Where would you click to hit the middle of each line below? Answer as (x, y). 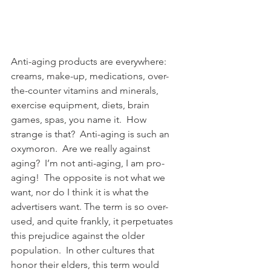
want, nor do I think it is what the (81, 192)
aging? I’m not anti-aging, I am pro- (88, 163)
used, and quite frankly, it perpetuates (93, 221)
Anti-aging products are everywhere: (90, 61)
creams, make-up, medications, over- (90, 76)
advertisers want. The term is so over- (90, 206)
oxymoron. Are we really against (82, 148)
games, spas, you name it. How (80, 119)
